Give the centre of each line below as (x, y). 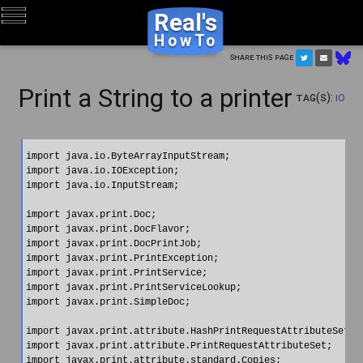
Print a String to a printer (156, 97)
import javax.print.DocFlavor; (108, 229)
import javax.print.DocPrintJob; (113, 243)
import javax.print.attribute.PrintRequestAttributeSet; (179, 346)
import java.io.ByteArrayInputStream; (128, 156)
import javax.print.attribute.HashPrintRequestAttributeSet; (190, 331)
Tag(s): (315, 97)
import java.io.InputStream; (102, 185)
